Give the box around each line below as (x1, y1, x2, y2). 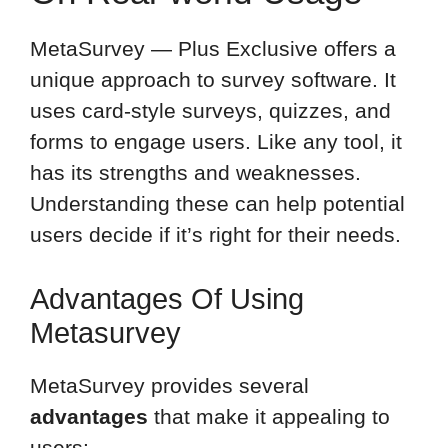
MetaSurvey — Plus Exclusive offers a (30, 37, 396, 61)
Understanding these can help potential (30, 192, 405, 216)
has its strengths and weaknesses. (30, 161, 361, 185)
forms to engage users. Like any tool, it (30, 130, 402, 154)
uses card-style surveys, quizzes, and (30, 99, 391, 123)
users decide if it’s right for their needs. (30, 223, 401, 247)
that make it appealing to (148, 404, 390, 428)
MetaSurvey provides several (30, 373, 309, 397)
